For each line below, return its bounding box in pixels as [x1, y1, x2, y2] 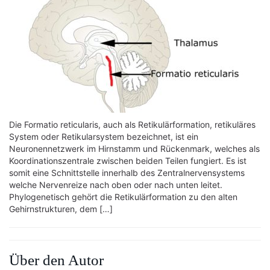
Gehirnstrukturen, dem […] [9, 204, 113, 214]
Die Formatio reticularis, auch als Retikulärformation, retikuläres [9, 119, 256, 130]
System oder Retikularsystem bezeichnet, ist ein [9, 131, 198, 142]
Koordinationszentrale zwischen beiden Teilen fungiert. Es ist [9, 155, 246, 166]
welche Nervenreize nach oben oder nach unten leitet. [9, 180, 222, 190]
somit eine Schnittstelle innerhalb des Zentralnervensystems [9, 168, 245, 178]
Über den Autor [9, 252, 104, 268]
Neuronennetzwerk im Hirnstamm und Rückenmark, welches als [9, 143, 260, 154]
